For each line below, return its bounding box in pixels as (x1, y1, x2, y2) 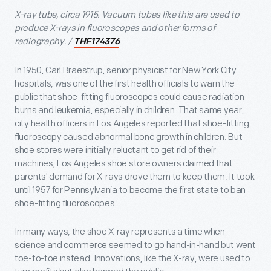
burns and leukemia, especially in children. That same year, (15, 104, 244, 116)
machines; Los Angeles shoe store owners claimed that (15, 157, 233, 169)
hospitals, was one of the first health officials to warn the (15, 77, 235, 90)
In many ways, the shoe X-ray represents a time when (15, 226, 225, 238)
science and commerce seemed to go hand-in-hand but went (15, 239, 256, 251)
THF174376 (74, 37, 120, 47)
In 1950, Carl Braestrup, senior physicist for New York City (15, 64, 237, 76)
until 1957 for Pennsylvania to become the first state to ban (15, 184, 246, 196)
